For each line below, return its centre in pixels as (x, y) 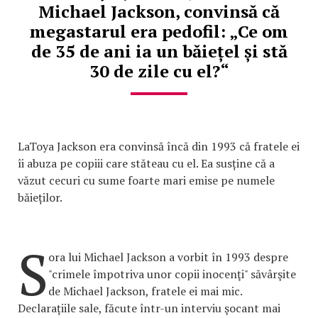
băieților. (40, 198)
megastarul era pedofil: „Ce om (159, 32)
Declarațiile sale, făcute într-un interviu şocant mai (149, 308)
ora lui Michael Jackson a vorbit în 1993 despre (168, 257)
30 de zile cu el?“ (159, 71)
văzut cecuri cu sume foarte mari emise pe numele (146, 181)
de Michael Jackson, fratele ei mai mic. (145, 291)
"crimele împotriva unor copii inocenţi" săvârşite (172, 274)
